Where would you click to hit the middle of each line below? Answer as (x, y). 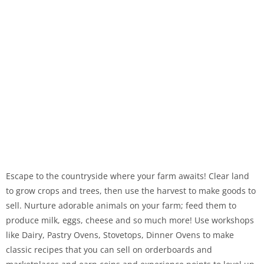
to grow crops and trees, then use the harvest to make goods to (131, 191)
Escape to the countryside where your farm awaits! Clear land (128, 176)
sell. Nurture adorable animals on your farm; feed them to (121, 205)
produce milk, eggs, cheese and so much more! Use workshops (130, 220)
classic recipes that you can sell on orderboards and (109, 250)
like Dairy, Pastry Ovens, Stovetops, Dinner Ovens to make (120, 235)
